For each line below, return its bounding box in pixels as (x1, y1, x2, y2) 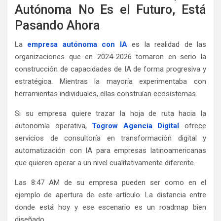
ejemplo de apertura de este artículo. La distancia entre (15, 190, 206, 200)
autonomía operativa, (15, 121, 92, 131)
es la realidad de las (127, 40, 207, 49)
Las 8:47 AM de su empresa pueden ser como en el (15, 178, 206, 187)
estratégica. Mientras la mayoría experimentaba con (15, 77, 206, 86)
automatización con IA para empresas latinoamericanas (15, 146, 206, 155)
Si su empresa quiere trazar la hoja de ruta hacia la (15, 109, 206, 118)
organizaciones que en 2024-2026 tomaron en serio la (15, 52, 206, 62)
